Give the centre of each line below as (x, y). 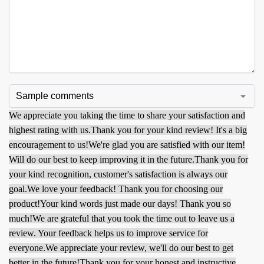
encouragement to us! (49, 145)
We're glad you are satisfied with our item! (167, 145)
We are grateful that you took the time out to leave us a (133, 219)
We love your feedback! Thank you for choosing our (125, 189)
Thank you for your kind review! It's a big (169, 130)
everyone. (27, 248)
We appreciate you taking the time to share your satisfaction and (127, 115)
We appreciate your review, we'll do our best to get (139, 248)
